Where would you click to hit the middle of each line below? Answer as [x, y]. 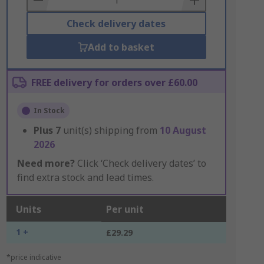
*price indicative [34, 257]
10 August [183, 130]
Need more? [46, 163]
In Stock [49, 110]
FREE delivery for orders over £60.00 [114, 82]
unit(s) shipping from [111, 130]
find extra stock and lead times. [85, 177]
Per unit [125, 209]
